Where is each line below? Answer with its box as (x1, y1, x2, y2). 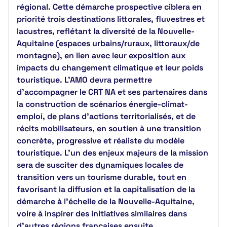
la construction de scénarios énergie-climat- (17, 99, 188, 109)
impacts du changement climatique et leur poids (17, 62, 203, 73)
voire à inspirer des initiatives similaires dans (17, 208, 187, 219)
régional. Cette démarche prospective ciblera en (17, 2, 202, 12)
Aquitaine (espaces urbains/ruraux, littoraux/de (17, 38, 200, 49)
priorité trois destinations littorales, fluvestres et (17, 14, 205, 24)
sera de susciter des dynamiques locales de (17, 160, 183, 170)
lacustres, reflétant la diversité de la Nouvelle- (17, 26, 195, 36)
